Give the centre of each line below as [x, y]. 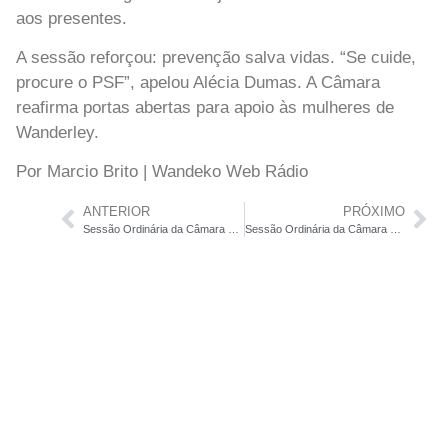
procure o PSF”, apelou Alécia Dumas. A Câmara [198, 82]
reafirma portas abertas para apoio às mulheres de [205, 107]
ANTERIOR [116, 211]
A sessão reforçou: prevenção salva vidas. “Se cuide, [216, 57]
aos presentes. [71, 18]
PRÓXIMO [374, 211]
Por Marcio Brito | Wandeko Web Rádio [162, 172]
